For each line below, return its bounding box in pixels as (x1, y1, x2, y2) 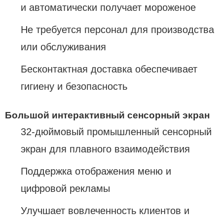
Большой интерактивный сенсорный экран (5, 110, 210, 120)
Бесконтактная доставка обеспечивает (21, 63, 197, 74)
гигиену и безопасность (21, 80, 127, 92)
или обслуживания (21, 41, 106, 52)
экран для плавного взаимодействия (21, 143, 190, 154)
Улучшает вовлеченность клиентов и (21, 205, 189, 216)
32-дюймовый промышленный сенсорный (21, 126, 212, 137)
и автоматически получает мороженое (21, 1, 196, 13)
